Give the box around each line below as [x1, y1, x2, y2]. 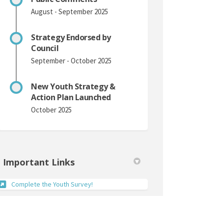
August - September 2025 [31, 6, 109, 16]
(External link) [92, 179, 132, 188]
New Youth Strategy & [31, 81, 115, 92]
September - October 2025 [31, 55, 112, 65]
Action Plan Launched [31, 91, 111, 103]
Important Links [3, 156, 75, 168]
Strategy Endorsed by [31, 31, 111, 43]
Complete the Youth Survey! [11, 179, 93, 189]
